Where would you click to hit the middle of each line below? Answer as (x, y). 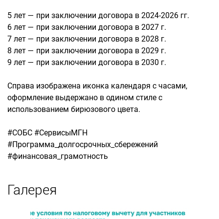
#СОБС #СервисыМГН (47, 133)
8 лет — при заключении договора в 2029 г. (87, 51)
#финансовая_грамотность (58, 156)
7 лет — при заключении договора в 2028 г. (87, 39)
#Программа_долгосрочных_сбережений (83, 144)
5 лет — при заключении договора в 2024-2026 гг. (98, 15)
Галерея (32, 190)
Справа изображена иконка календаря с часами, (97, 86)
